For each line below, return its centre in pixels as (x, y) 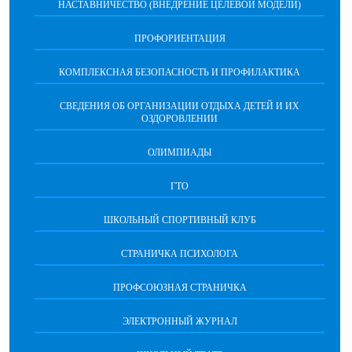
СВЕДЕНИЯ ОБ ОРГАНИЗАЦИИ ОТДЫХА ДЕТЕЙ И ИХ (180, 106)
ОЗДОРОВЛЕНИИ (180, 119)
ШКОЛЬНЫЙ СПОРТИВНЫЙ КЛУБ (180, 220)
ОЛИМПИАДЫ (180, 153)
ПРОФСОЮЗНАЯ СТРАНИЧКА (180, 288)
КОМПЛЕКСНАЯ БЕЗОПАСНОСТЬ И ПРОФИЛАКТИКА (180, 73)
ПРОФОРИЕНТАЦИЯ (180, 39)
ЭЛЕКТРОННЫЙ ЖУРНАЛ (180, 322)
